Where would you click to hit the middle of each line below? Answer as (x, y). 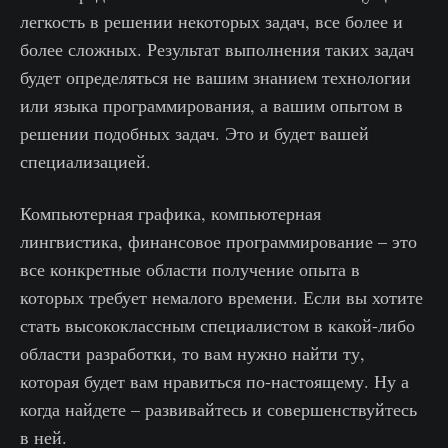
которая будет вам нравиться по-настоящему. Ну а (214, 381)
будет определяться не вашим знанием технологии (215, 77)
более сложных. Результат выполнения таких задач (217, 49)
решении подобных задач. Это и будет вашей (194, 133)
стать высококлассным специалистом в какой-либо (217, 325)
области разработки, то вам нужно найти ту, (192, 353)
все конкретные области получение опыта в (190, 269)
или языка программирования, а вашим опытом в (211, 105)
